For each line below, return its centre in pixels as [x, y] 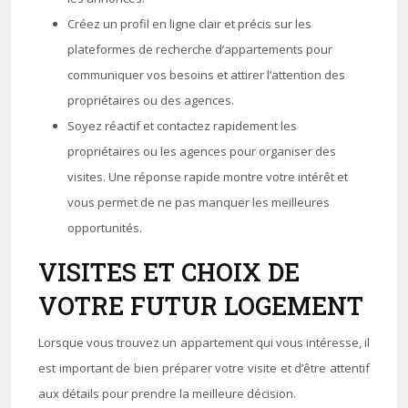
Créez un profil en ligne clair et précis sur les [189, 24]
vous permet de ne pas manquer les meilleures [199, 202]
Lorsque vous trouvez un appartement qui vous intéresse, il [204, 342]
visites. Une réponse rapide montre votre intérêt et [208, 177]
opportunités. [105, 228]
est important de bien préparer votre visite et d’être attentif [204, 368]
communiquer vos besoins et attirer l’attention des [206, 75]
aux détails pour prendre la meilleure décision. [167, 393]
